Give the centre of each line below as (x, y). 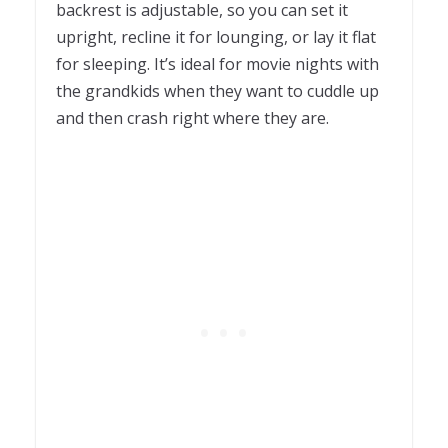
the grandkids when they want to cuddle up (217, 91)
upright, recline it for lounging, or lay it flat (216, 37)
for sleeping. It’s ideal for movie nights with (217, 64)
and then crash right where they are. (192, 118)
